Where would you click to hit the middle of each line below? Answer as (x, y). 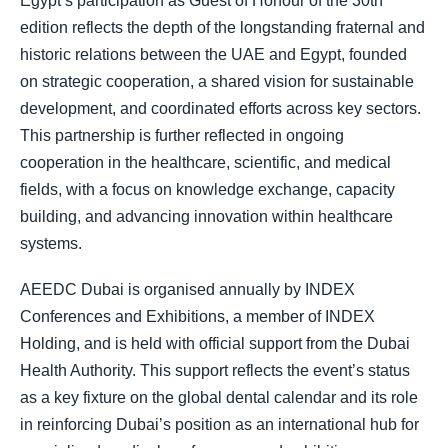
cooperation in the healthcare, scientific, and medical (205, 163)
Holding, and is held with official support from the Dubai (215, 344)
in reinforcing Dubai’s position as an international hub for (219, 425)
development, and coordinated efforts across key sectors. (220, 109)
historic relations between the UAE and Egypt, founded (213, 55)
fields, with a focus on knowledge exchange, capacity (207, 190)
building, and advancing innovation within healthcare (206, 217)
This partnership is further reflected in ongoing (182, 136)
